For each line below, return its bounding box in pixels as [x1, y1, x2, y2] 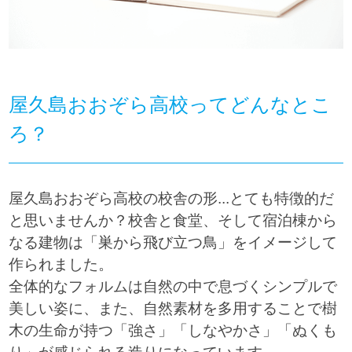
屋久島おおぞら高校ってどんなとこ [8, 93, 332, 116]
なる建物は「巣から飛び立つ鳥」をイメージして [8, 234, 337, 251]
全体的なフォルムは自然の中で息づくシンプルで [8, 278, 337, 295]
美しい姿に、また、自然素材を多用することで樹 [8, 300, 337, 317]
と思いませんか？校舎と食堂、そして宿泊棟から [8, 212, 337, 229]
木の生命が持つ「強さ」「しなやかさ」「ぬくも [8, 322, 337, 339]
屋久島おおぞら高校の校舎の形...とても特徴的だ [8, 190, 334, 207]
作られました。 [8, 256, 113, 273]
